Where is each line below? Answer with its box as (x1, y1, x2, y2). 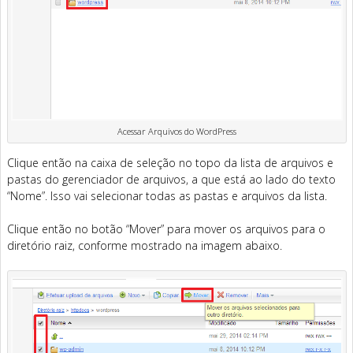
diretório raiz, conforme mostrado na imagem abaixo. (7, 238, 282, 254)
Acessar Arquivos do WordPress (117, 125, 237, 138)
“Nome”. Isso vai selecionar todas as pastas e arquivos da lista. (7, 188, 327, 204)
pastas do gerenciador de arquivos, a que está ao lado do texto (7, 172, 336, 188)
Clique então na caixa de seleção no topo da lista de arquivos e (7, 155, 333, 171)
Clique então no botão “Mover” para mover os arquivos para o (7, 221, 325, 237)
